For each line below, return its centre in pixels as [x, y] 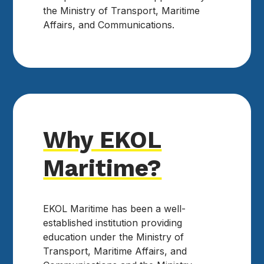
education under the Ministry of [114, 237]
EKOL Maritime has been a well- [115, 209]
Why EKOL [103, 140]
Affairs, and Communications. [109, 24]
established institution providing [113, 223]
